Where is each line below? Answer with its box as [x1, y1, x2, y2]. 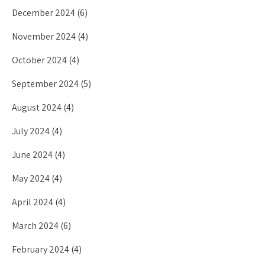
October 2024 [12, 54, 67, 66]
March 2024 [12, 219, 59, 232]
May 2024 [12, 172, 50, 185]
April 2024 [12, 196, 53, 208]
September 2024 [12, 77, 79, 90]
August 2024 [12, 101, 62, 114]
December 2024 [12, 7, 75, 19]
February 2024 [12, 243, 69, 256]
